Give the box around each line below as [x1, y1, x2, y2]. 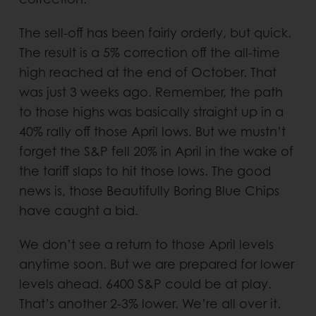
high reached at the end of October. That [18, 64, 276, 80]
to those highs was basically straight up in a [18, 104, 284, 119]
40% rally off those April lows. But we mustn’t [18, 123, 286, 139]
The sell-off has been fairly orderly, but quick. [18, 25, 291, 40]
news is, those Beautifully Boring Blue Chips [18, 183, 279, 198]
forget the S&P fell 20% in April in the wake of [18, 143, 293, 159]
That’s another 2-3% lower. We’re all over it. [18, 296, 281, 311]
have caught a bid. [18, 202, 142, 218]
